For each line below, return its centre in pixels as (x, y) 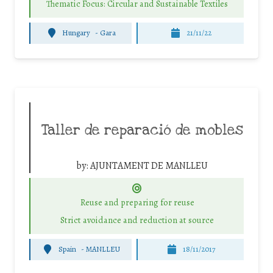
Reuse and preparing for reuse (137, 203)
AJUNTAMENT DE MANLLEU (149, 165)
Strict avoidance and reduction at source (137, 220)
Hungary (76, 33)
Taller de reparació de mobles (142, 130)
